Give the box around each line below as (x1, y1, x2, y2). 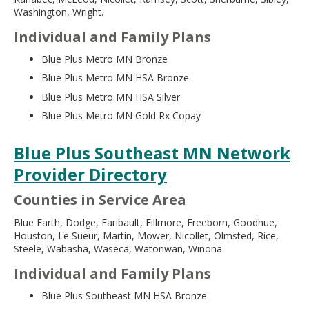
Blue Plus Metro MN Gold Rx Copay (41, 109, 201, 123)
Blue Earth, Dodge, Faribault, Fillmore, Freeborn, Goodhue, (14, 215, 277, 229)
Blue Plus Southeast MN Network (14, 141, 290, 164)
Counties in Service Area (14, 190, 186, 210)
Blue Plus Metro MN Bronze (41, 52, 168, 66)
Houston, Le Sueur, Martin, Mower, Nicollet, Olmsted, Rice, (14, 228, 279, 242)
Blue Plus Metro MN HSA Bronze (41, 71, 189, 85)
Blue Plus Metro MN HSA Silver (41, 90, 180, 103)
